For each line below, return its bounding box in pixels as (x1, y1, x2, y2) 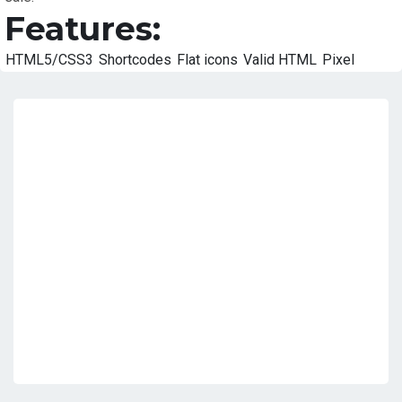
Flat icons (177, 51, 238, 69)
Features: (4, 9, 161, 49)
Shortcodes (99, 51, 171, 69)
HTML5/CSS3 (5, 51, 93, 69)
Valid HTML (243, 51, 317, 69)
